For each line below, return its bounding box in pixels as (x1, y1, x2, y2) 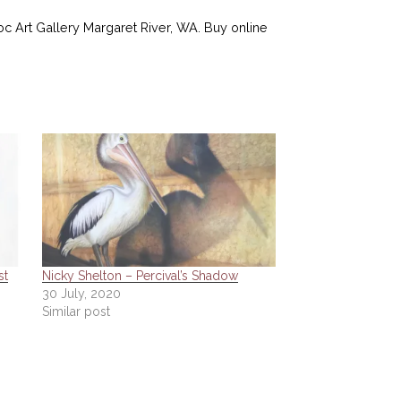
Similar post (42, 304, 110, 320)
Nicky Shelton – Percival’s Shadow (42, 269, 238, 284)
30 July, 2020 (42, 286, 121, 302)
